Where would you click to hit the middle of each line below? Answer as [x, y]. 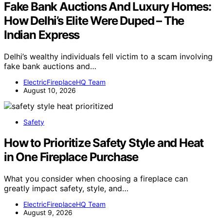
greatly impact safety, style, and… [66, 188]
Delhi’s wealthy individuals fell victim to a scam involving [108, 57]
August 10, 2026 [50, 91]
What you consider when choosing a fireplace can [96, 178]
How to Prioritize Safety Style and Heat [104, 143]
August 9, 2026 [48, 212]
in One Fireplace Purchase [71, 157]
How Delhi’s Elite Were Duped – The [94, 21]
